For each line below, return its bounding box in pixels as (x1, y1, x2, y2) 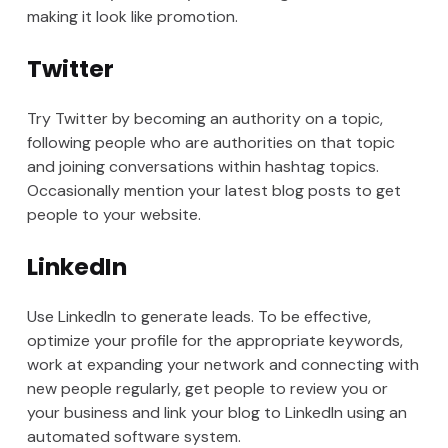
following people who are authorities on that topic (26, 132, 395, 154)
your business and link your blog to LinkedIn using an (26, 402, 407, 424)
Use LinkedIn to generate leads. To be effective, (26, 306, 371, 328)
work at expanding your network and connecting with (26, 354, 419, 376)
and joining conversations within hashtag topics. (26, 156, 379, 178)
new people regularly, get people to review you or (26, 378, 388, 400)
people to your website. (26, 204, 201, 226)
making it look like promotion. (26, 6, 238, 28)
